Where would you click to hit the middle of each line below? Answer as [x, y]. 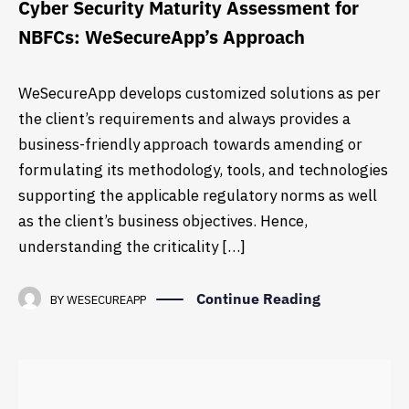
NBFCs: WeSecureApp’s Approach [162, 37]
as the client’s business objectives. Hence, [163, 220]
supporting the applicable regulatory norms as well [198, 195]
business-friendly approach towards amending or [190, 144]
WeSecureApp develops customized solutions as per [199, 93]
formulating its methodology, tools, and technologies [203, 169]
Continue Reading [258, 298]
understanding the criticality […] [132, 246]
